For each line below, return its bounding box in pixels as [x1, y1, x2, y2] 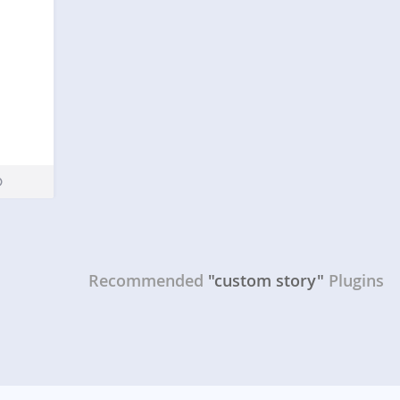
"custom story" [203, 270, 329, 292]
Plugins [328, 270, 384, 292]
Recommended [87, 270, 204, 292]
